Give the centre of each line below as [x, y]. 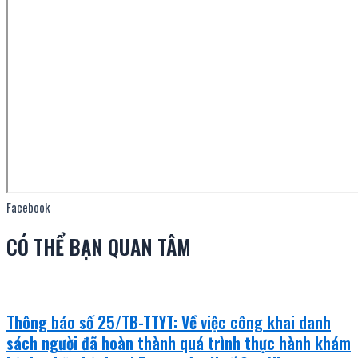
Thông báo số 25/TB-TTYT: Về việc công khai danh [169, 322]
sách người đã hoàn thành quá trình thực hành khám [179, 342]
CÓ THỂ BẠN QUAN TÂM [99, 246]
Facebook [28, 208]
